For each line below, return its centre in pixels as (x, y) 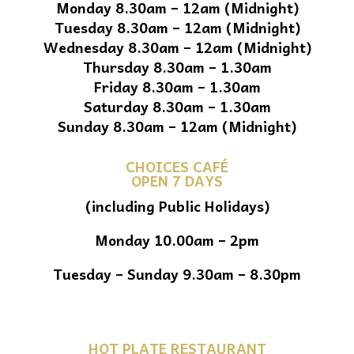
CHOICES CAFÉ (177, 167)
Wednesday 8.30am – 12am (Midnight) (177, 47)
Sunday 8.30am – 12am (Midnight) (177, 126)
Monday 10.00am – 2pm (177, 240)
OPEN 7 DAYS (177, 181)
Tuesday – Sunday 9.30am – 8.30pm (177, 274)
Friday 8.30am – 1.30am (177, 87)
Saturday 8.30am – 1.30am (177, 107)
